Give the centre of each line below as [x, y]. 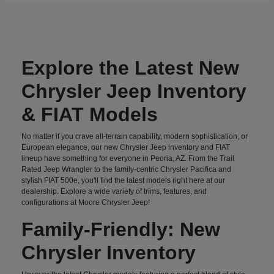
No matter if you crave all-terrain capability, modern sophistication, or [135, 136]
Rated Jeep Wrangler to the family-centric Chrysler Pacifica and [127, 169]
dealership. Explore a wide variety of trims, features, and [114, 191]
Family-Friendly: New [121, 229]
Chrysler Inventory [109, 252]
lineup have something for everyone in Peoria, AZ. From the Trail [128, 158]
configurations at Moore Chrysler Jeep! [86, 202]
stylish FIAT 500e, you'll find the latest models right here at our [124, 180]
